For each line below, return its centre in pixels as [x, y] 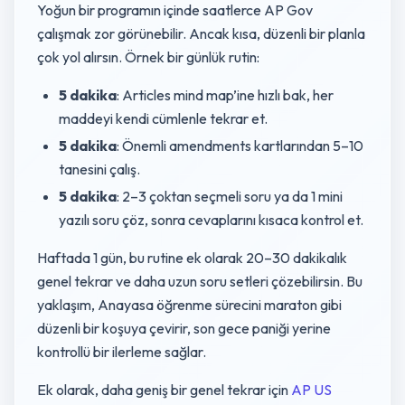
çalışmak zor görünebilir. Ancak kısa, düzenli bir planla [201, 33]
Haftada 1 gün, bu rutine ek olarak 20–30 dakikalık [192, 258]
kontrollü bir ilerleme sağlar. [122, 352]
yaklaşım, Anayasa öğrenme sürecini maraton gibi [189, 305]
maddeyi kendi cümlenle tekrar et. [163, 118]
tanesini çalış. [99, 169]
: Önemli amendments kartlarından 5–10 [240, 146]
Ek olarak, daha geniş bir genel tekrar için [164, 390]
